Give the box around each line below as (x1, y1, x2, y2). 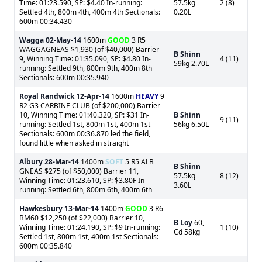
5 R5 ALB (123, 157, 154, 167)
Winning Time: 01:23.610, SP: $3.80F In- (19, 175, 147, 185)
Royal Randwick (19, 91, 74, 101)
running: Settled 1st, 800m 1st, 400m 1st (19, 119, 150, 129)
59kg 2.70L (174, 58, 209, 68)
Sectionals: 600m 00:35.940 (19, 73, 109, 82)
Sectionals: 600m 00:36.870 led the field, (19, 129, 150, 139)
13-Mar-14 (64, 204, 99, 213)
